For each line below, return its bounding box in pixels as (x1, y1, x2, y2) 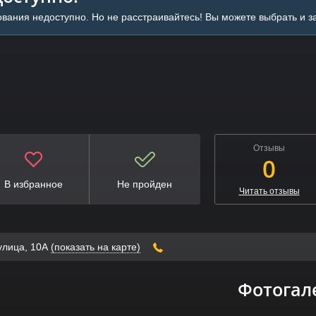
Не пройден (117, 178, 173, 190)
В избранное (4, 178, 63, 190)
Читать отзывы (238, 186, 300, 196)
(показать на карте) (51, 241, 140, 253)
